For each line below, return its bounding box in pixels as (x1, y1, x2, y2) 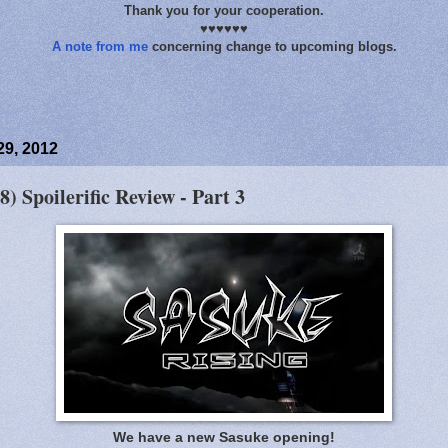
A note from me (51, 39, 148, 54)
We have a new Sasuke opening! (113, 428, 335, 445)
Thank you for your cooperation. (124, 3, 324, 18)
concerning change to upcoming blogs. (147, 39, 397, 54)
